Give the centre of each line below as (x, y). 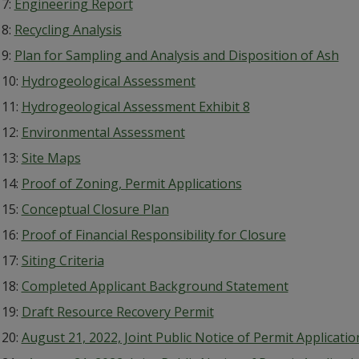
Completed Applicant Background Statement (155, 286)
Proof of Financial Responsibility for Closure (153, 235)
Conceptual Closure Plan (95, 209)
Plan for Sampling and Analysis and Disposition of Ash (176, 55)
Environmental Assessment (103, 132)
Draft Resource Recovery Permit (117, 312)
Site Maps (51, 158)
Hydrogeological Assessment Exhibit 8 (135, 107)
